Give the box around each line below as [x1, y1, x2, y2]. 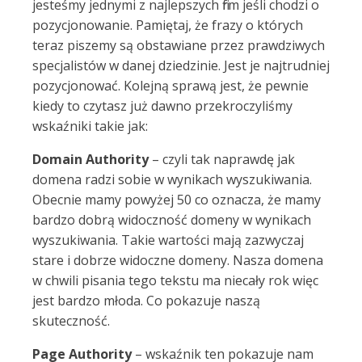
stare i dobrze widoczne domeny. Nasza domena [32, 251, 323, 269]
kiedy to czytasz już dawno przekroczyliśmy [32, 97, 293, 115]
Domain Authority [32, 150, 152, 168]
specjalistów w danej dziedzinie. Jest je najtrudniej [32, 57, 330, 74]
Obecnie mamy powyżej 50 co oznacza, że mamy [32, 191, 321, 208]
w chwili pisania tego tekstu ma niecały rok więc [32, 271, 318, 289]
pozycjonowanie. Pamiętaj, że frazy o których [32, 16, 303, 34]
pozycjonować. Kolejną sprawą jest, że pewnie [32, 77, 309, 95]
